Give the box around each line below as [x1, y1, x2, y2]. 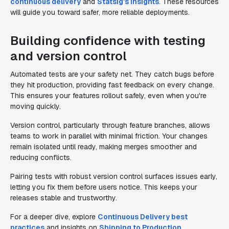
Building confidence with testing [10, 33, 205, 49]
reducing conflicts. [10, 153, 72, 162]
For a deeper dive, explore [10, 212, 98, 221]
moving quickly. [10, 102, 61, 111]
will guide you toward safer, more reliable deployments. [10, 8, 190, 17]
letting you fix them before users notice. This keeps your [10, 182, 197, 192]
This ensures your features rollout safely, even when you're [10, 91, 207, 100]
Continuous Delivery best [98, 212, 188, 221]
